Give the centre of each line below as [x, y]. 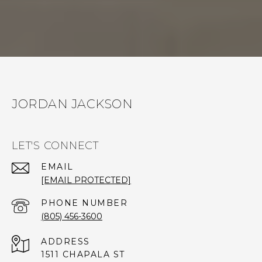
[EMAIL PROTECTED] [86, 180]
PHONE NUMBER [84, 203]
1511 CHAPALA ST [83, 255]
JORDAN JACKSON [72, 104]
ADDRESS [65, 242]
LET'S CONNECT [55, 146]
